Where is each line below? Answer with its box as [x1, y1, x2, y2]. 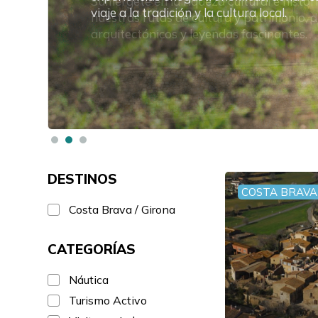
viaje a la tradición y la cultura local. [91, 5, 287, 20]
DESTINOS [48, 170, 118, 187]
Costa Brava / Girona [69, 202, 176, 216]
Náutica [69, 273, 109, 287]
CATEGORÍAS [48, 241, 136, 258]
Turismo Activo [69, 293, 148, 307]
